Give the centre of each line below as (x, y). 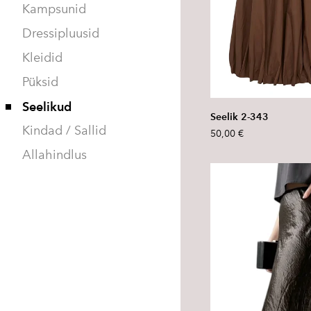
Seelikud (47, 107)
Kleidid (42, 58)
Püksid (40, 82)
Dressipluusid (61, 33)
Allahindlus (54, 155)
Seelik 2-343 (239, 117)
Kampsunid (54, 9)
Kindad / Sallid (64, 131)
